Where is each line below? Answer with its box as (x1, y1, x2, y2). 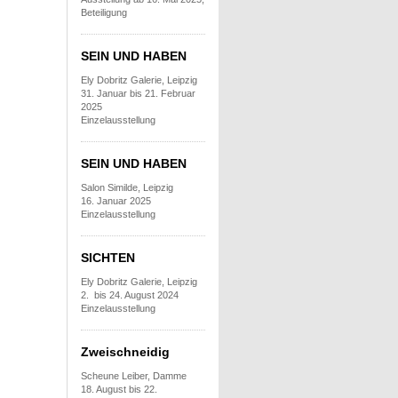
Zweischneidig (81, 344, 170, 359)
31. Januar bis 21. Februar (81, 87, 195, 99)
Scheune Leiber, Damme (81, 370, 187, 381)
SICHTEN (81, 250, 135, 265)
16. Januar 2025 (81, 195, 151, 206)
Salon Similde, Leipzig (81, 181, 173, 193)
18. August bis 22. (81, 383, 157, 394)
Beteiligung (81, 6, 127, 18)
